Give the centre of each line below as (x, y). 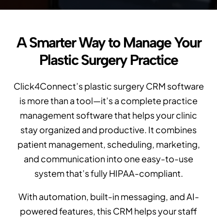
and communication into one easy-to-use (108, 159)
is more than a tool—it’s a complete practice (108, 101)
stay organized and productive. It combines (108, 130)
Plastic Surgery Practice (108, 60)
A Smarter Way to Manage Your (108, 43)
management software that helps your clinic (108, 115)
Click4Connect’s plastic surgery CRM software (108, 86)
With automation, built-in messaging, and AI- (108, 197)
